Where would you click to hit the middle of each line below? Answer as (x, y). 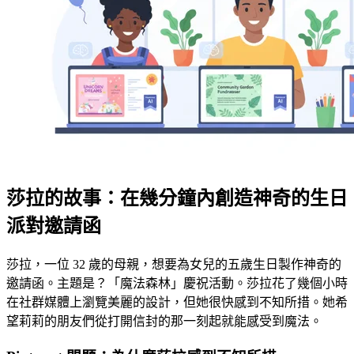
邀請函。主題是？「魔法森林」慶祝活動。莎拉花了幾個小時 (177, 284)
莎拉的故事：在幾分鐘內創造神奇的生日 (177, 199)
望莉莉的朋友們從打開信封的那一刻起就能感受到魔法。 (164, 322)
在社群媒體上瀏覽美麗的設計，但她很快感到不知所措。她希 (177, 303)
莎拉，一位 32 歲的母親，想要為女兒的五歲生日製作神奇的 (174, 265)
